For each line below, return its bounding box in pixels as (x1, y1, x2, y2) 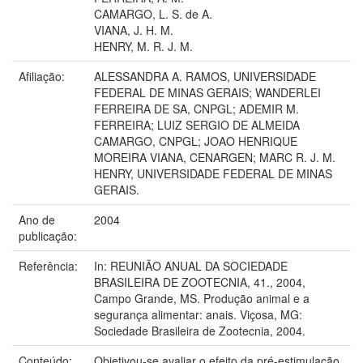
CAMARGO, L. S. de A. (94, 5, 212, 22)
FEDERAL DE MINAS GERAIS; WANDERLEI (94, 83, 321, 100)
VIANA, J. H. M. (94, 21, 173, 38)
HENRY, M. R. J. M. (94, 37, 193, 54)
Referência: (19, 257, 81, 274)
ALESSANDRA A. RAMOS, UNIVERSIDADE (94, 67, 316, 84)
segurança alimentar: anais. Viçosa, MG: (94, 305, 302, 322)
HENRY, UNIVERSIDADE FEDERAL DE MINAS (94, 164, 332, 181)
